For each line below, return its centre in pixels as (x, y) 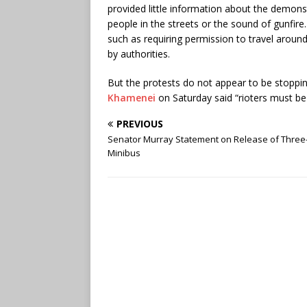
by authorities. (139, 53)
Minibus (124, 152)
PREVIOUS (140, 123)
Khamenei (132, 97)
